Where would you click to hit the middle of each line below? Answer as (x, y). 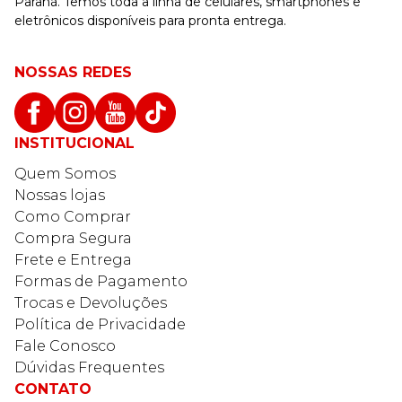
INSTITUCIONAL (74, 143)
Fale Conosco (65, 345)
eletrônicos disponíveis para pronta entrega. (150, 20)
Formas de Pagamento (101, 281)
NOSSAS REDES (73, 72)
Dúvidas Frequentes (89, 367)
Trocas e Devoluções (91, 302)
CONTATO (53, 389)
